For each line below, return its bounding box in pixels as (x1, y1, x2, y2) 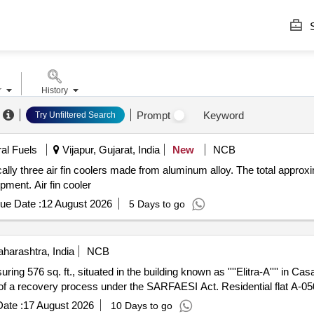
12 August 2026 (41, 198, 112, 210)
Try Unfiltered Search (34, 110, 116, 120)
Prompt (136, 109, 170, 121)
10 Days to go (110, 300, 172, 311)
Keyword (203, 109, 244, 121)
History (41, 86, 68, 95)
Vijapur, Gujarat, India (59, 144, 160, 156)
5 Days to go (128, 198, 185, 210)
